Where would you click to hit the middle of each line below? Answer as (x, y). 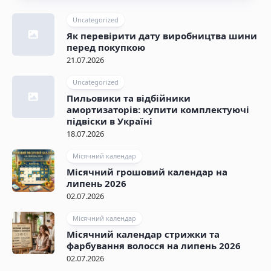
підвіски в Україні (109, 121)
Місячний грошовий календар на (147, 172)
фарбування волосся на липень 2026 (154, 246)
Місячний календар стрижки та (143, 234)
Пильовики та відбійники (129, 98)
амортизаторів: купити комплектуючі (158, 110)
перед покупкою (106, 47)
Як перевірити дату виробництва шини (162, 36)
